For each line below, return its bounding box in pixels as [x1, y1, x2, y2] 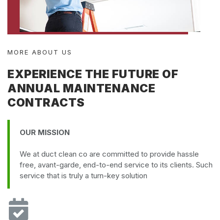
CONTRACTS [7, 96, 85, 110]
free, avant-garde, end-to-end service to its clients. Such [20, 160, 213, 170]
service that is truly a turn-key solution [20, 171, 147, 181]
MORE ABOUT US [7, 48, 72, 56]
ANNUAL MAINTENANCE [7, 82, 155, 96]
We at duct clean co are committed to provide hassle [20, 149, 199, 159]
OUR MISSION [20, 128, 70, 137]
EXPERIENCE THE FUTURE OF [7, 67, 178, 82]
